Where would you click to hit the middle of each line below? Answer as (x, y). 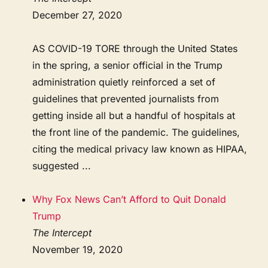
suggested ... (62, 165)
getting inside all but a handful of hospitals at (134, 115)
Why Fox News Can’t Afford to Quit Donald (130, 199)
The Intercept (62, 232)
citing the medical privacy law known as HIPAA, (140, 149)
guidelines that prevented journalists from (126, 98)
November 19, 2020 (78, 249)
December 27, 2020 (77, 15)
